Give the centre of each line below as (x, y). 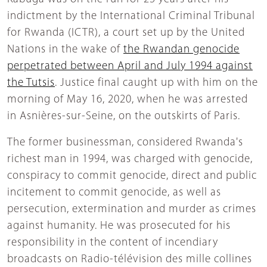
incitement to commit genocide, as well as (114, 193)
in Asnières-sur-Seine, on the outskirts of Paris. (124, 117)
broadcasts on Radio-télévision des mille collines (130, 260)
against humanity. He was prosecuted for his (119, 226)
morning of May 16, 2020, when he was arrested (128, 100)
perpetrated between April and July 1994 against (130, 67)
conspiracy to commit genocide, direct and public (132, 176)
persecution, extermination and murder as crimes (132, 210)
